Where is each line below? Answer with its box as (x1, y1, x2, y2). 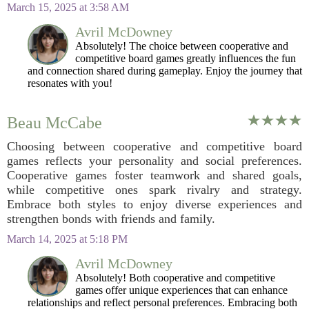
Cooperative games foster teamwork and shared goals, (7, 168, 302, 182)
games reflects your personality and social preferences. (7, 154, 302, 168)
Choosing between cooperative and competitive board (7, 139, 302, 153)
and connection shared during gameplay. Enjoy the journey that (28, 65, 302, 77)
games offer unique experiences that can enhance (75, 284, 288, 296)
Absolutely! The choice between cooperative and (75, 40, 288, 52)
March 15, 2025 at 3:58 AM (7, 1, 129, 13)
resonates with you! (28, 77, 112, 89)
